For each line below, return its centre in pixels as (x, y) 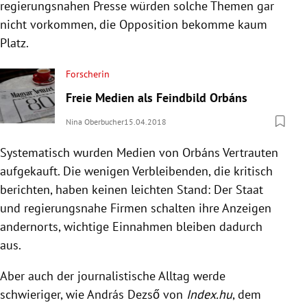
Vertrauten (249, 152)
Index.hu (209, 294)
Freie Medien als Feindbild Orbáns (157, 97)
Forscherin (88, 74)
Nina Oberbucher (95, 121)
